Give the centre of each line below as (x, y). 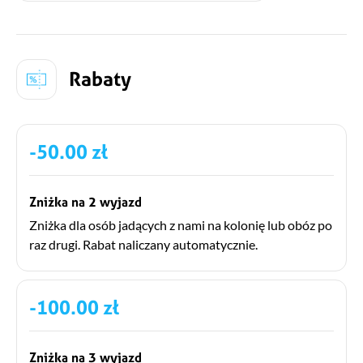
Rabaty (100, 79)
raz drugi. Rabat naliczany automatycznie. (143, 244)
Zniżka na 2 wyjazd (85, 201)
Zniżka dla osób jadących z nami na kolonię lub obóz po (181, 224)
